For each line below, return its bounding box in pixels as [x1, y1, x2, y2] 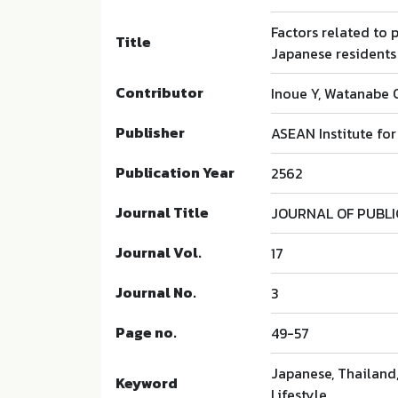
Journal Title [115, 202, 209, 224]
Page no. [115, 322, 177, 344]
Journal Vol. [115, 242, 202, 264]
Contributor [115, 82, 203, 104]
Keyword [115, 372, 178, 394]
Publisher [115, 122, 185, 144]
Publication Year [115, 162, 235, 184]
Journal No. [115, 282, 196, 304]
